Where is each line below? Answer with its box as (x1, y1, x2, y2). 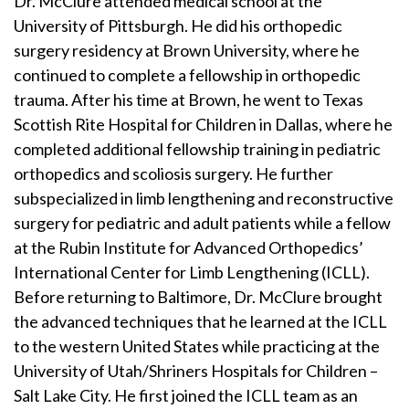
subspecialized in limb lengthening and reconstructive (14, 188, 393, 209)
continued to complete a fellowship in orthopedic (14, 65, 361, 86)
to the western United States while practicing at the (14, 336, 380, 357)
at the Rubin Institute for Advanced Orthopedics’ (14, 237, 363, 258)
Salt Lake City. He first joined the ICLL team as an (14, 385, 358, 406)
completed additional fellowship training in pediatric (14, 139, 381, 160)
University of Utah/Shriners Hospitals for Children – (14, 361, 378, 382)
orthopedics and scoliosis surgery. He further (14, 163, 333, 184)
